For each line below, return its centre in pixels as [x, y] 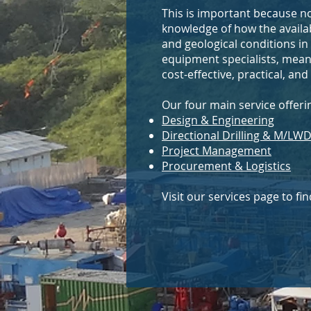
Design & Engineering [218, 120]
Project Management [217, 151]
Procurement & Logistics [226, 166]
